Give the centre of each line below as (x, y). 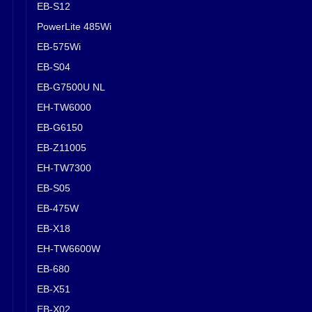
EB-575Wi (59, 46)
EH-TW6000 (64, 107)
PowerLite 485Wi (74, 26)
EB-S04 (54, 67)
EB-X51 (54, 289)
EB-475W (58, 208)
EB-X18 (54, 228)
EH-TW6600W (69, 248)
